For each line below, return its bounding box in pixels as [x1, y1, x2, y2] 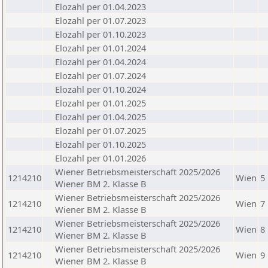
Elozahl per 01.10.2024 [55, 83, 146, 95]
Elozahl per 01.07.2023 [55, 14, 146, 26]
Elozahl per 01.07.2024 [55, 69, 146, 81]
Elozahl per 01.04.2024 [55, 56, 146, 68]
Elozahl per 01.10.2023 [55, 28, 146, 40]
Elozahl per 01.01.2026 [55, 152, 146, 164]
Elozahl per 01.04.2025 [55, 111, 146, 123]
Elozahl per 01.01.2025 [55, 97, 146, 109]
